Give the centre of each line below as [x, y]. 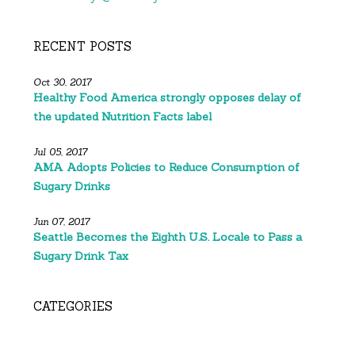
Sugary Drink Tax [81, 256]
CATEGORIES [73, 307]
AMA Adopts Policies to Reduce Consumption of [167, 168]
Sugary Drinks [72, 187]
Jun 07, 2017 [62, 222]
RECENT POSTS [83, 47]
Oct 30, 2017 [63, 82]
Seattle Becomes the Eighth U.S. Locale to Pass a [168, 237]
